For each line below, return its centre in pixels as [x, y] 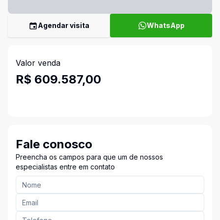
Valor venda [38, 63]
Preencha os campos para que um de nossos [89, 157]
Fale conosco [54, 144]
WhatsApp [165, 25]
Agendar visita [64, 25]
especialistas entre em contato [65, 167]
